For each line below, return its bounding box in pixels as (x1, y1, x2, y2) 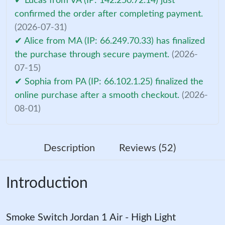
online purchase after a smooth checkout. (15, 90, 182, 100)
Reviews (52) (119, 143, 176, 153)
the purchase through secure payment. (15, 50, 172, 59)
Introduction (6, 175, 88, 191)
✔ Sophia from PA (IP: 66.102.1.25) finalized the (15, 77, 203, 86)
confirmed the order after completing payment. (15, 9, 203, 19)
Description (43, 143, 95, 153)
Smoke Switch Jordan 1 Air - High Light (6, 212, 176, 222)
